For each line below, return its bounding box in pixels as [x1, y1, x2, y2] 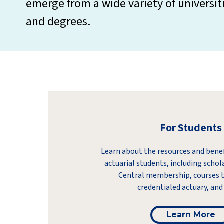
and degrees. [26, 13, 90, 30]
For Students [160, 120, 222, 136]
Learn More [166, 210, 215, 219]
